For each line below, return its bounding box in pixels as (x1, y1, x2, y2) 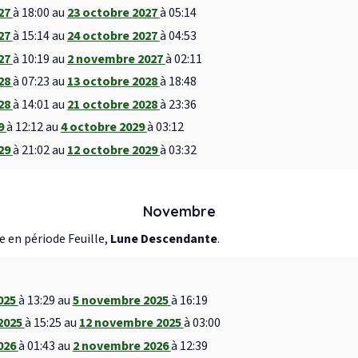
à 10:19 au (12, 50, 67, 68)
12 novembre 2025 (78, 314, 184, 332)
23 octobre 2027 (66, 4, 160, 22)
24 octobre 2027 (66, 26, 160, 45)
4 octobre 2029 (60, 118, 147, 137)
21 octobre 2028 (66, 95, 160, 113)
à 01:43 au (18, 336, 73, 355)
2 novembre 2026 (72, 336, 171, 355)
